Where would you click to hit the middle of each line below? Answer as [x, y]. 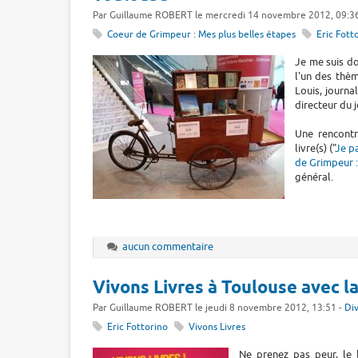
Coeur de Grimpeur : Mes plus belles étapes [201, 35]
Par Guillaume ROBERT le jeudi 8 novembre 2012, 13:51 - [219, 308]
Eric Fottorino [137, 328]
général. [314, 177]
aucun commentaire [168, 246]
